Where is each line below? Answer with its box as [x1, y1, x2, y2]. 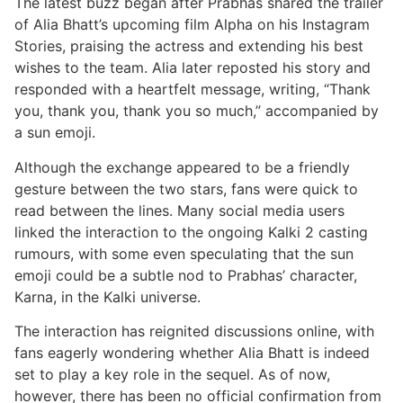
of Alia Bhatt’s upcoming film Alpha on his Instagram [14, 15, 370, 34]
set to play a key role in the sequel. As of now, [14, 365, 330, 384]
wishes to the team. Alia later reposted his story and [14, 58, 371, 77]
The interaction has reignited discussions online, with [14, 322, 374, 341]
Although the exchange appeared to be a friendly [14, 157, 350, 176]
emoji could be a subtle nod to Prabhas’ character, [14, 265, 357, 284]
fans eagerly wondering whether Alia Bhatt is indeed [14, 344, 370, 363]
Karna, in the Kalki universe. [14, 287, 201, 306]
